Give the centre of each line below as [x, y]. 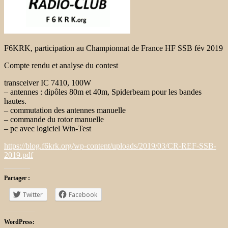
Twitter [33, 194]
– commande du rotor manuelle [54, 119]
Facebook [83, 194]
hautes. [15, 101]
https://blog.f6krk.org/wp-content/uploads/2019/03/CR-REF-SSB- [110, 146]
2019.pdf [19, 155]
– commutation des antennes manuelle [65, 110]
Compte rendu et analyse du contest [61, 65]
